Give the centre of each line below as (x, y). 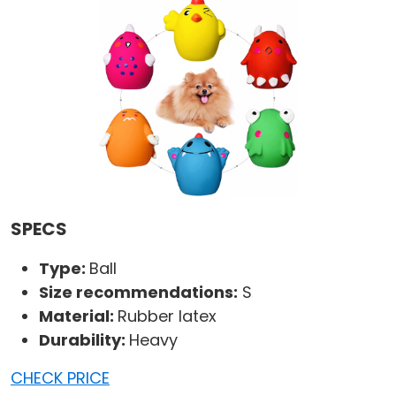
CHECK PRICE (60, 378)
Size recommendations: (138, 293)
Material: (78, 316)
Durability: (84, 340)
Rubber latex (167, 316)
